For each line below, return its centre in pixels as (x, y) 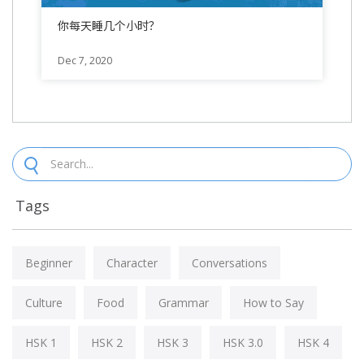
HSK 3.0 (243, 342)
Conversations (230, 262)
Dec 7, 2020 (85, 60)
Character (132, 262)
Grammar (184, 302)
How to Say (273, 302)
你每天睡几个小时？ (109, 25)
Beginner (49, 262)
